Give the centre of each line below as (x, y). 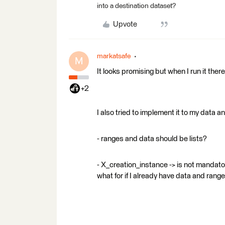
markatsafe (114, 56)
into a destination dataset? (136, 6)
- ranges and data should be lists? (152, 139)
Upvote (125, 24)
